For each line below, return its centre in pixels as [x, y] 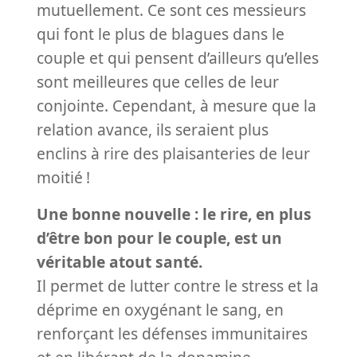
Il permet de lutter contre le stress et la [178, 285]
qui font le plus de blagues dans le [161, 33]
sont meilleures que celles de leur [158, 81]
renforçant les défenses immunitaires [172, 333]
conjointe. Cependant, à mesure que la [177, 105]
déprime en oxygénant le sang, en [160, 309]
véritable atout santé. [120, 261]
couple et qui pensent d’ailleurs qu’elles [178, 57]
